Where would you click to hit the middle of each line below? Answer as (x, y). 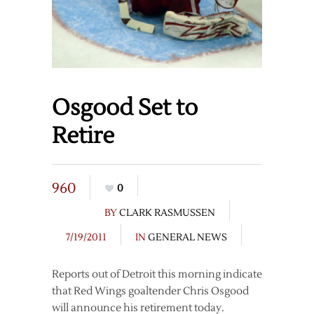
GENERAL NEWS (187, 238)
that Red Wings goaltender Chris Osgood (150, 292)
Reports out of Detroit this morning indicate (157, 275)
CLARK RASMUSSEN (167, 213)
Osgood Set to (125, 108)
